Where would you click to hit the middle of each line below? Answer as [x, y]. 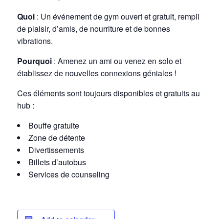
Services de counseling [69, 174]
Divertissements [56, 150]
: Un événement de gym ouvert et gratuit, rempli [117, 16]
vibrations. [35, 41]
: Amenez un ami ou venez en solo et [117, 61]
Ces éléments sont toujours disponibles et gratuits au [109, 93]
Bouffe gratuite [54, 125]
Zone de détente [57, 138]
